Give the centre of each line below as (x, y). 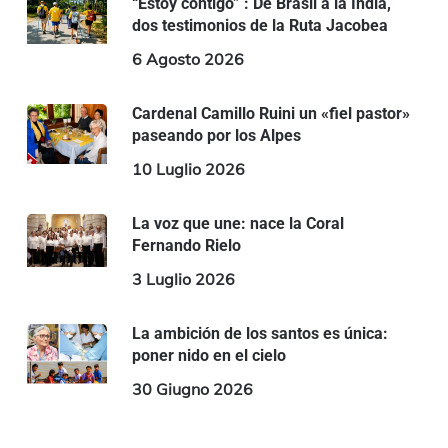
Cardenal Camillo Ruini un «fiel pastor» (270, 113)
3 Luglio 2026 (183, 278)
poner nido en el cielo (208, 355)
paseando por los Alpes (216, 135)
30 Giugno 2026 (192, 388)
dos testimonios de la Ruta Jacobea (259, 25)
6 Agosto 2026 (187, 58)
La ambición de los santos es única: (259, 333)
